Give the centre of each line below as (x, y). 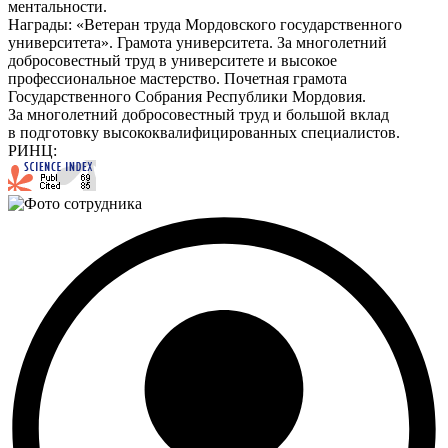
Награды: (40, 24)
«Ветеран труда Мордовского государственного (239, 24)
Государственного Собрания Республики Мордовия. (187, 96)
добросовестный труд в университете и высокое (172, 60)
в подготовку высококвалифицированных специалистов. (204, 132)
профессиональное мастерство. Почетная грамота (177, 78)
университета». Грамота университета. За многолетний (197, 42)
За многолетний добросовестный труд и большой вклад (198, 114)
